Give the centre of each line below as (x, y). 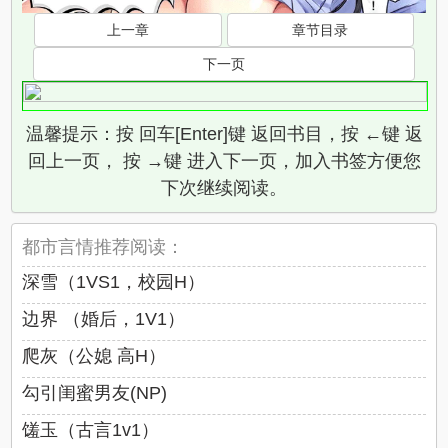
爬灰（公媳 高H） (94, 356)
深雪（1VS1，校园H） (114, 282)
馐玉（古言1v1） (91, 430)
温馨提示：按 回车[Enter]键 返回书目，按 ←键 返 (224, 134)
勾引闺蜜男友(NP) (95, 393)
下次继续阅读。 (224, 188)
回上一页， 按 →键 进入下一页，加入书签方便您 (224, 161)
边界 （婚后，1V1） (104, 319)
